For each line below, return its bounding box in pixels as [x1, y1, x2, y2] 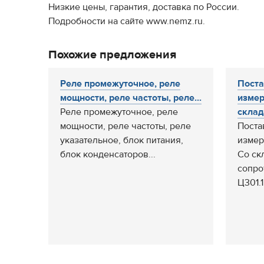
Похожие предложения [48, 47, 176, 62]
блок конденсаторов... [60, 148, 156, 160]
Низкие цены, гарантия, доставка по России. [48, 1, 239, 13]
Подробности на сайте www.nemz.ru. [48, 15, 205, 27]
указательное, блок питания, [60, 134, 183, 146]
